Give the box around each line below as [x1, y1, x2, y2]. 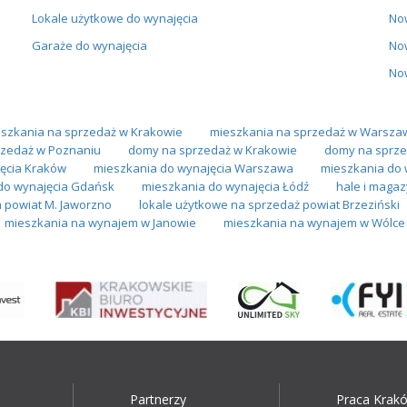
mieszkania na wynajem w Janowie [4, 213, 196, 231]
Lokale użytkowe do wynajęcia [31, 9, 198, 26]
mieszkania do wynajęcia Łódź [141, 177, 309, 194]
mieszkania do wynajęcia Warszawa [93, 159, 293, 176]
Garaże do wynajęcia [31, 36, 147, 54]
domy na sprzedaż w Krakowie [127, 141, 297, 158]
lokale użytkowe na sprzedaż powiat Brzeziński [139, 195, 400, 213]
